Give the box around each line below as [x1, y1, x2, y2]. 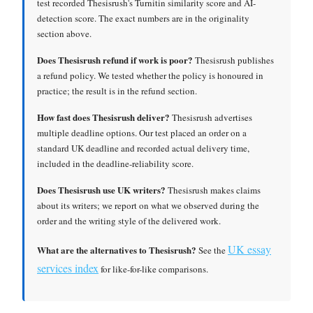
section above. [37, 27, 92, 40]
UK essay [228, 242, 271, 256]
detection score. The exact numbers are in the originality [37, 12, 249, 24]
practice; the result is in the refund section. [37, 85, 197, 97]
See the [196, 244, 228, 256]
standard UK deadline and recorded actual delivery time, [37, 142, 249, 154]
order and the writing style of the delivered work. [37, 214, 221, 227]
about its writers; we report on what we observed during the [37, 199, 259, 212]
